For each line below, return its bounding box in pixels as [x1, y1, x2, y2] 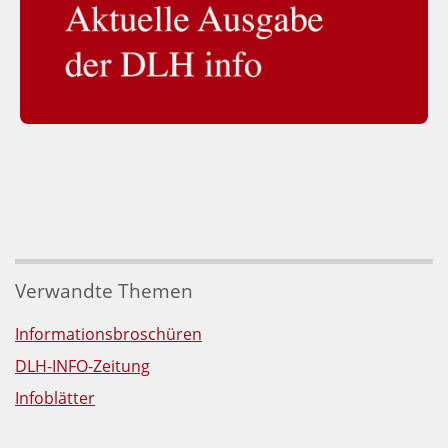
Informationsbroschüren [15, 322, 202, 345]
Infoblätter [15, 386, 95, 409]
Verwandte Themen [15, 276, 193, 304]
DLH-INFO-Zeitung [15, 354, 150, 377]
